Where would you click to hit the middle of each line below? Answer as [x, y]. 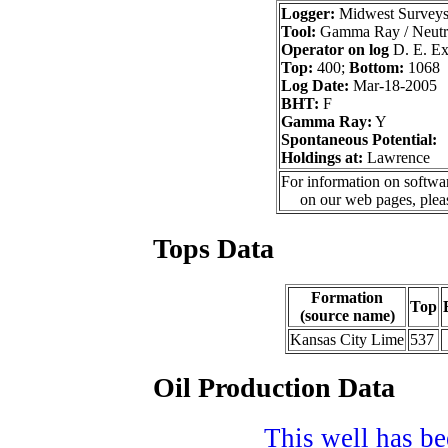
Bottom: [376, 68]
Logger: [308, 14]
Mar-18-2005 [393, 86]
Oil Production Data [274, 388]
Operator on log [335, 50]
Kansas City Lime [347, 339]
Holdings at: [322, 158]
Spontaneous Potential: [359, 140]
